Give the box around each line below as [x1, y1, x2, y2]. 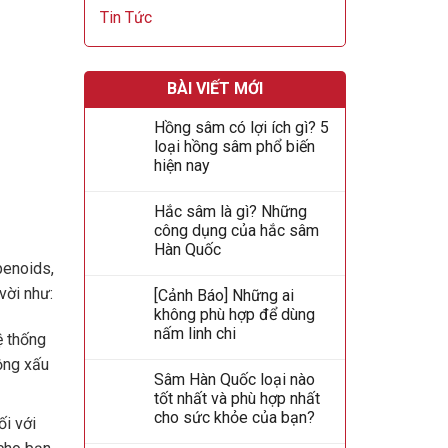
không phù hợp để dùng [153, 305, 315, 324]
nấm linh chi [153, 324, 236, 343]
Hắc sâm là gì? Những [153, 202, 307, 221]
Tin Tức [99, 8, 152, 27]
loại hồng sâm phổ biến [153, 137, 315, 156]
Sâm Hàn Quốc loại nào [153, 370, 315, 389]
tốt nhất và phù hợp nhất [153, 389, 320, 408]
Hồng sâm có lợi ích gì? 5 [153, 118, 329, 137]
